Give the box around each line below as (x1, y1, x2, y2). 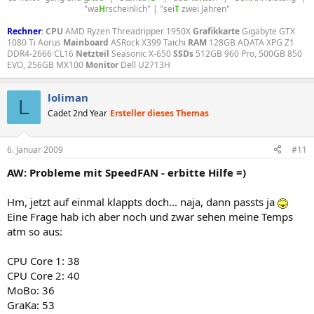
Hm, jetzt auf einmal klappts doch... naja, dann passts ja (7, 194, 278, 209)
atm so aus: (7, 224, 62, 238)
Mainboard (63, 36, 109, 48)
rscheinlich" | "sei (105, 3, 175, 15)
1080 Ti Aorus (7, 36, 63, 48)
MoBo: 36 (7, 282, 55, 297)
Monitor (86, 59, 118, 71)
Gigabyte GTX (240, 25, 295, 37)
